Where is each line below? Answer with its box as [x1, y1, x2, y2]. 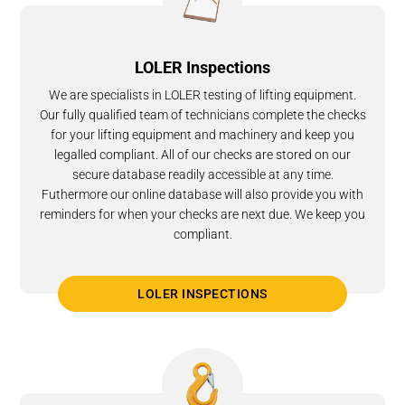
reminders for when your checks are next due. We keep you [40, 207, 365, 222]
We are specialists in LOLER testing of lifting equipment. [49, 88, 356, 103]
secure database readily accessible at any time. [71, 167, 334, 183]
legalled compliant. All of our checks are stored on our [54, 147, 351, 163]
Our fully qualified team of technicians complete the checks [39, 108, 366, 123]
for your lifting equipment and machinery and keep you [51, 127, 354, 143]
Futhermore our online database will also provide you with [42, 187, 363, 202]
